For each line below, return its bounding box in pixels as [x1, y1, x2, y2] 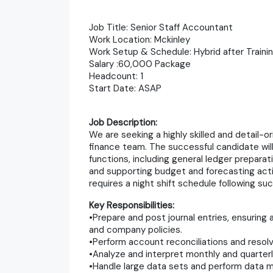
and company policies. [89, 223, 182, 236]
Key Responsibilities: [89, 199, 174, 211]
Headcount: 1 [89, 69, 143, 82]
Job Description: [89, 116, 157, 129]
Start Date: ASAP [89, 82, 161, 94]
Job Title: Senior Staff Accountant [89, 21, 233, 34]
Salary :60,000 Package [89, 57, 191, 70]
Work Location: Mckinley [89, 33, 190, 46]
